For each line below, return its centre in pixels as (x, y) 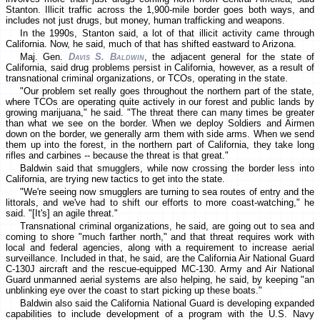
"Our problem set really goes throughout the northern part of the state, (167, 91)
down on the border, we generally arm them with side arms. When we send (160, 134)
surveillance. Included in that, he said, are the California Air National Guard (160, 259)
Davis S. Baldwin (106, 57)
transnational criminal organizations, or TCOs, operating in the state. (147, 79)
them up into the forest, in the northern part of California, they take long (160, 145)
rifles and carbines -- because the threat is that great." (117, 156)
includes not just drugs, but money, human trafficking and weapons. (145, 21)
